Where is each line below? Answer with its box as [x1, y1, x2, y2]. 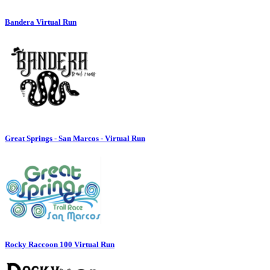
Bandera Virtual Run [5, 17, 77, 27]
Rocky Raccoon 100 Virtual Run [5, 240, 115, 250]
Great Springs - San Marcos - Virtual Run [5, 133, 145, 143]
